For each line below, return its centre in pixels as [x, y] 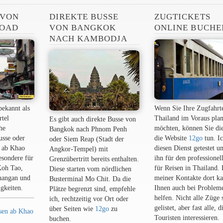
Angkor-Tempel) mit [78, 149]
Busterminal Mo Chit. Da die [90, 179]
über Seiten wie [72, 209]
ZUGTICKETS [182, 16]
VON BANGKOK [83, 27]
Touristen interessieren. [187, 218]
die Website [172, 138]
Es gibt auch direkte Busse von [92, 119]
